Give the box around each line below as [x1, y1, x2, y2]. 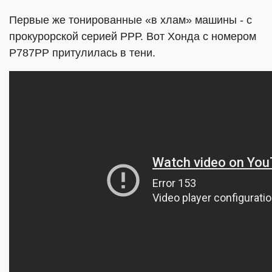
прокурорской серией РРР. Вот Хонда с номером [9, 30, 256, 42]
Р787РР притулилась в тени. [9, 47, 155, 59]
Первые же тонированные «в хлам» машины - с [9, 14, 252, 26]
